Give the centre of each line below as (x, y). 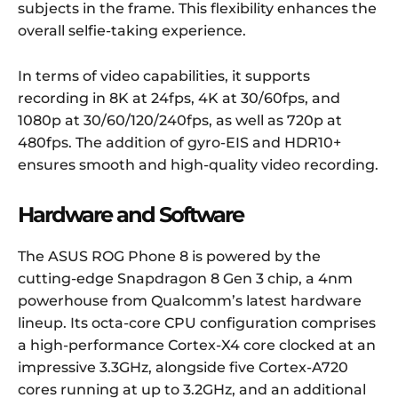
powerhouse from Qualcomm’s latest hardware (190, 301)
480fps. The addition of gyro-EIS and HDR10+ (179, 143)
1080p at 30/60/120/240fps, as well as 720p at (180, 121)
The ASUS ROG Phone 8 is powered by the (169, 257)
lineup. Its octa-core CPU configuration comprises (197, 323)
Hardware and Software (131, 215)
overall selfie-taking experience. (132, 31)
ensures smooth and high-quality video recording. (198, 165)
